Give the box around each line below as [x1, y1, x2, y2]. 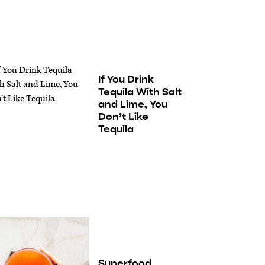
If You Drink [98, 73, 154, 86]
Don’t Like [98, 110, 148, 124]
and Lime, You [98, 98, 167, 111]
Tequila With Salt [98, 85, 182, 99]
